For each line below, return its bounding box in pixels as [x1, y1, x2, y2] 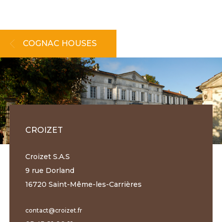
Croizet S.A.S [25, 152, 70, 161]
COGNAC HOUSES [23, 38, 97, 48]
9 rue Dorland [25, 166, 74, 175]
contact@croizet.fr [25, 206, 82, 214]
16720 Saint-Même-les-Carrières [25, 179, 142, 189]
